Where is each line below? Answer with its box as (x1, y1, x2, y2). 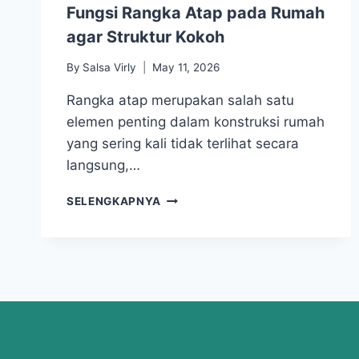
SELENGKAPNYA (67, 195, 162, 208)
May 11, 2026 (152, 61, 220, 75)
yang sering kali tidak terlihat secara (67, 135, 299, 152)
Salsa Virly (83, 61, 137, 75)
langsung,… (67, 157, 140, 174)
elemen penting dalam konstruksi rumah (67, 114, 325, 131)
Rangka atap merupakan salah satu (67, 92, 294, 109)
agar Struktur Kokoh (67, 26, 224, 46)
